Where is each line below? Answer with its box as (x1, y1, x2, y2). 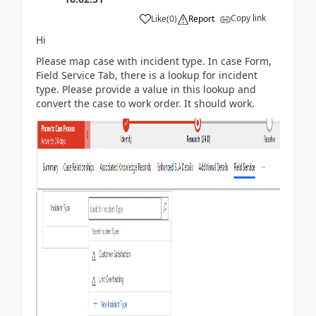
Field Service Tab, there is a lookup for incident (36, 68, 257, 82)
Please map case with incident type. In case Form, (36, 54, 272, 68)
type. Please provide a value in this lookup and (36, 83, 256, 96)
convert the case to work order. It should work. (36, 97, 255, 110)
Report (188, 12, 214, 25)
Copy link (231, 11, 266, 24)
